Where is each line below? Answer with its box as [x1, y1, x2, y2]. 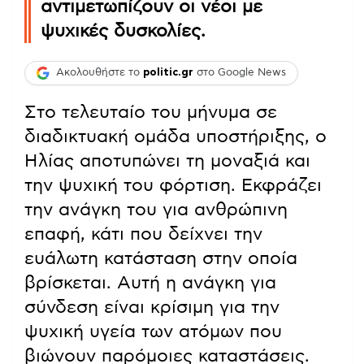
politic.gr [143, 67, 193, 79]
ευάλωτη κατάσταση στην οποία [24, 249, 297, 267]
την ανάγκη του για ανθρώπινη [24, 200, 288, 219]
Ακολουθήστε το [56, 67, 143, 79]
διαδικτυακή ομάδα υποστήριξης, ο [24, 127, 327, 145]
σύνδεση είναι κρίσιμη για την [24, 297, 279, 316]
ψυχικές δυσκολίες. [41, 21, 206, 40]
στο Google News [193, 67, 286, 79]
